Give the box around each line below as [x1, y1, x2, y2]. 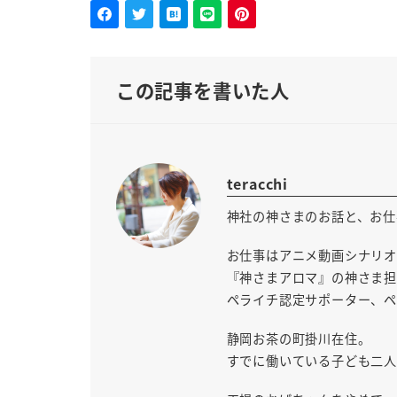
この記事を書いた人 [115, 76, 290, 105]
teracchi [226, 173, 288, 195]
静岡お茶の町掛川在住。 [226, 330, 371, 348]
